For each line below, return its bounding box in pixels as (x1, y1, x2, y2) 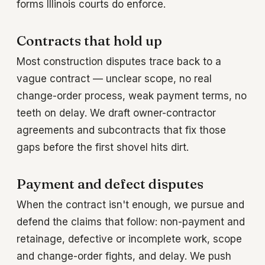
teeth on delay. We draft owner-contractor (17, 107, 216, 119)
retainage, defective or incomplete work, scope (17, 233, 242, 245)
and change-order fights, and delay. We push (17, 250, 231, 263)
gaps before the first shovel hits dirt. (17, 141, 189, 154)
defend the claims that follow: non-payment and (17, 216, 245, 228)
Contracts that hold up (17, 33, 162, 50)
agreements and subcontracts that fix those (17, 124, 226, 137)
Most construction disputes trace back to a (17, 56, 221, 68)
